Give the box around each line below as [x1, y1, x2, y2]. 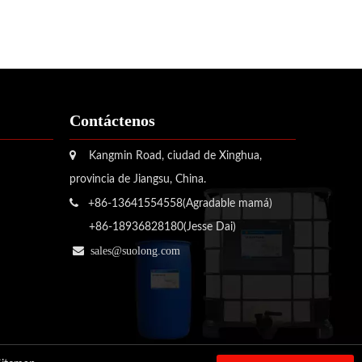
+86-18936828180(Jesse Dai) [69, 221, 236, 233]
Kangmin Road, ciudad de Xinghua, [76, 149, 262, 162]
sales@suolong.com [90, 244, 180, 257]
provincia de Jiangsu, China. [69, 173, 206, 185]
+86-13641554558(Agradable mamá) [78, 197, 272, 209]
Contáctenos [69, 111, 155, 129]
